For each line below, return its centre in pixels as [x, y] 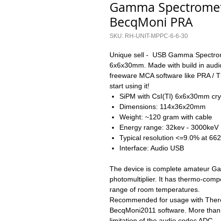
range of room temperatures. [156, 189]
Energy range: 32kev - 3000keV [169, 127]
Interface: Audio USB [152, 148]
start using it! [129, 86]
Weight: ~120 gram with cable [166, 117]
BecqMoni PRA [151, 22]
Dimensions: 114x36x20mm [163, 106]
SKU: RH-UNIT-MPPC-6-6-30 [149, 36]
